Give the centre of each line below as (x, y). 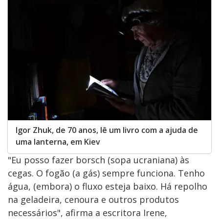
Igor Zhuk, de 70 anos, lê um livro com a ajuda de (107, 130)
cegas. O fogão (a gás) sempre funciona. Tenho (106, 173)
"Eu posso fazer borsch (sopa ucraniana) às (99, 160)
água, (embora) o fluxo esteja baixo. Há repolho (108, 186)
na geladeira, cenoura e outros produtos (93, 199)
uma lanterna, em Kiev (58, 142)
